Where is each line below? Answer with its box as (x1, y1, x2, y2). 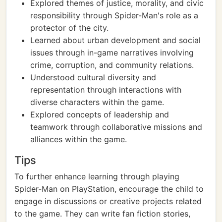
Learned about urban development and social (30, 35, 201, 45)
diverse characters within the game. (30, 97, 164, 107)
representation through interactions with (30, 85, 181, 95)
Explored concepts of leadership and (30, 110, 169, 119)
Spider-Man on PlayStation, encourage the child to (14, 184, 204, 194)
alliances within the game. (30, 134, 127, 144)
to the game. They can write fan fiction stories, (14, 209, 190, 219)
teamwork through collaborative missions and (30, 122, 202, 132)
